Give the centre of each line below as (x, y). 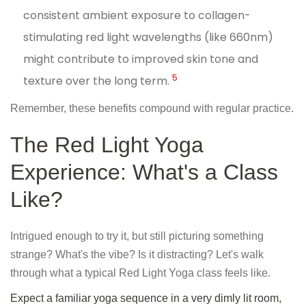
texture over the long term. (98, 81)
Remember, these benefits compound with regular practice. (152, 109)
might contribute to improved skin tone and (141, 59)
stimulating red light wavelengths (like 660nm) (149, 38)
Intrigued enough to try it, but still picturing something (137, 236)
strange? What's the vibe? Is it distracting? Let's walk (137, 255)
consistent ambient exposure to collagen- (137, 16)
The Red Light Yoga (107, 145)
